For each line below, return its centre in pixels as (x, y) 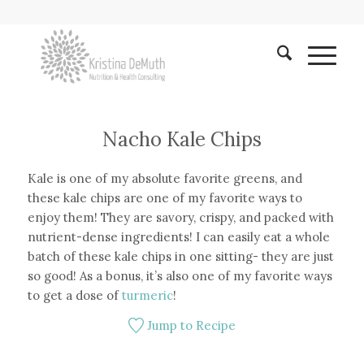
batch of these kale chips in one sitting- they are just (180, 256)
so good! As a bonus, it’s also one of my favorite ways (180, 275)
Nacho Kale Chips (182, 139)
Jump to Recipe (190, 325)
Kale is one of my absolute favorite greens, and (165, 178)
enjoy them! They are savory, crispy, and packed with (180, 217)
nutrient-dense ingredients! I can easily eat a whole (178, 236)
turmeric (147, 295)
